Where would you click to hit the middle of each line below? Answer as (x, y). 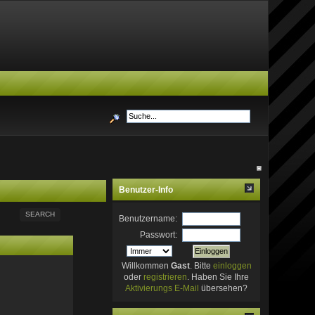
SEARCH (40, 214)
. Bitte (201, 265)
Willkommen (146, 265)
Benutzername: (148, 218)
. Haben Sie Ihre (218, 277)
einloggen (232, 265)
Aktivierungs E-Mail (162, 288)
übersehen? (224, 288)
